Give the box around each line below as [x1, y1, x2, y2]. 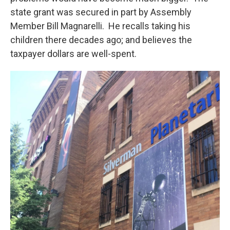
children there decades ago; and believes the [10, 34, 192, 45]
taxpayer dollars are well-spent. [10, 48, 137, 59]
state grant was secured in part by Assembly [10, 7, 191, 17]
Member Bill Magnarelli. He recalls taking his [10, 21, 190, 31]
